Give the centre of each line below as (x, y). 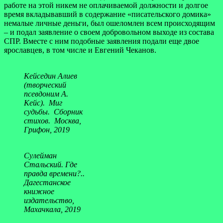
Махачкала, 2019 (52, 209)
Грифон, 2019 (47, 129)
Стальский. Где (51, 164)
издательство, (49, 200)
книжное (39, 191)
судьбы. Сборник (53, 111)
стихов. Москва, (53, 120)
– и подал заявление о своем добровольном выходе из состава (109, 32)
